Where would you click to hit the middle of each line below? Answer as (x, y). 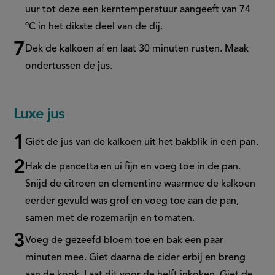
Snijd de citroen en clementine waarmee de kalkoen (141, 184)
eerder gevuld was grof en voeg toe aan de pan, (132, 202)
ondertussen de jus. (70, 67)
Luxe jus (39, 115)
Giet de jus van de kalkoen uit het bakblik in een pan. (143, 143)
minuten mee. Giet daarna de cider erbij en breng (136, 258)
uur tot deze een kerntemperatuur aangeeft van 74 (138, 10)
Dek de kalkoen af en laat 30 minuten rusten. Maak (137, 49)
